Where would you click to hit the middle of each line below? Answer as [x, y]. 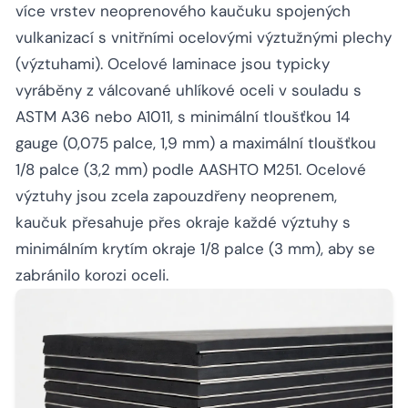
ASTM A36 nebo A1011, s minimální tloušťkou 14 [183, 117]
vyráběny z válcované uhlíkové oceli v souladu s [189, 91]
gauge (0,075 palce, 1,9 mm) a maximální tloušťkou [196, 143]
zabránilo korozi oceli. [92, 275]
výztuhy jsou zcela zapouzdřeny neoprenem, [176, 196]
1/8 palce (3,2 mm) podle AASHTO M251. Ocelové [191, 170]
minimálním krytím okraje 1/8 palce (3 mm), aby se [195, 249]
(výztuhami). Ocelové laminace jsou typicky [173, 64]
